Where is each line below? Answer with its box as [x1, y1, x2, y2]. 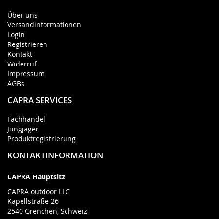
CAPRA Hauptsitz [7, 172, 65, 181]
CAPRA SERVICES [7, 94, 72, 106]
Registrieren [7, 39, 47, 49]
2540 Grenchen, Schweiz [7, 206, 87, 216]
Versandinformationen [7, 20, 81, 29]
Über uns [7, 10, 38, 20]
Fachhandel [7, 114, 45, 124]
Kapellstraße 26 [7, 196, 59, 206]
